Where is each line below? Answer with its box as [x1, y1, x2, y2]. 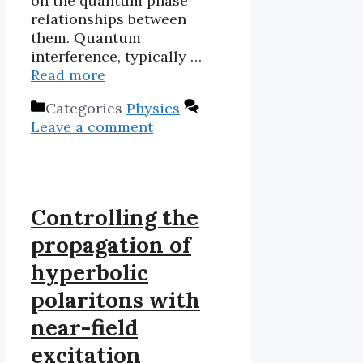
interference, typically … [31, 47, 202, 66]
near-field [31, 313, 138, 341]
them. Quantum [31, 28, 141, 48]
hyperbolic [31, 258, 148, 286]
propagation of [31, 230, 191, 258]
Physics [126, 99, 180, 118]
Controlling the [31, 203, 199, 231]
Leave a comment [31, 117, 153, 137]
